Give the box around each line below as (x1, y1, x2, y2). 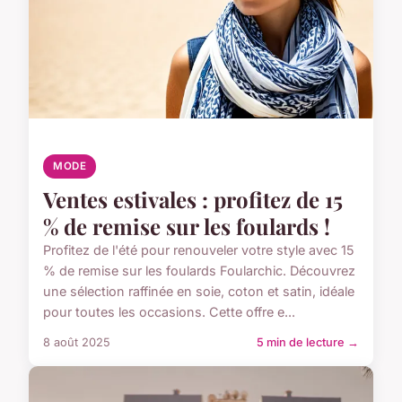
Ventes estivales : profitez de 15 (43, 185, 343, 214)
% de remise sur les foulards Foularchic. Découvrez (43, 263, 355, 279)
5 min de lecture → (257, 336, 359, 350)
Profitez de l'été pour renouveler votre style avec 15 (43, 242, 354, 258)
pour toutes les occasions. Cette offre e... (43, 304, 295, 320)
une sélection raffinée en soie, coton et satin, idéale (43, 284, 354, 300)
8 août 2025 (43, 336, 110, 350)
